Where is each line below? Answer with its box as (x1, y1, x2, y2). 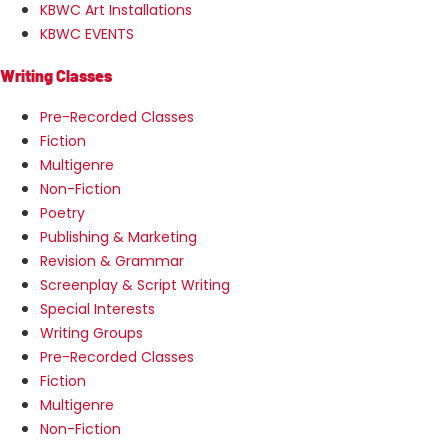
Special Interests (40, 298, 155, 319)
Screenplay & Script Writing (40, 274, 230, 295)
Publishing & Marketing (40, 226, 197, 247)
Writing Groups (40, 322, 143, 343)
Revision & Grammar (40, 250, 184, 271)
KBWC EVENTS (40, 23, 134, 44)
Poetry (40, 202, 85, 223)
